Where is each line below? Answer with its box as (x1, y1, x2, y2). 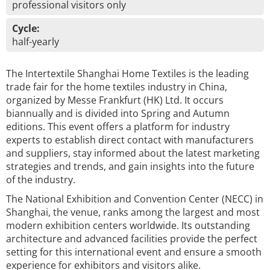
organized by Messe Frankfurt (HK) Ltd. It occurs (6, 93, 224, 107)
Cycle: (12, 22, 40, 35)
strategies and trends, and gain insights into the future (6, 160, 254, 173)
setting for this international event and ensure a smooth (6, 245, 262, 259)
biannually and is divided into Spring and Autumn (6, 107, 230, 120)
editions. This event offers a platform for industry (6, 120, 230, 133)
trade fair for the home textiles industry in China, (6, 80, 227, 93)
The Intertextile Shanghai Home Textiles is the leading (6, 67, 249, 80)
